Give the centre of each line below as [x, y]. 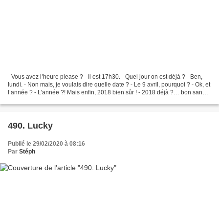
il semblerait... [26, 100]
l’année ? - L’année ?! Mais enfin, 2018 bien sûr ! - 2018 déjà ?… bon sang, [108, 92]
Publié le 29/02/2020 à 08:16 [46, 143]
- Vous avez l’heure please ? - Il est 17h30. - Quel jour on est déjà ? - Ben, [105, 77]
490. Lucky [30, 125]
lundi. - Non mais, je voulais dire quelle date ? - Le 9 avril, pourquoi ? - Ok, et [109, 84]
